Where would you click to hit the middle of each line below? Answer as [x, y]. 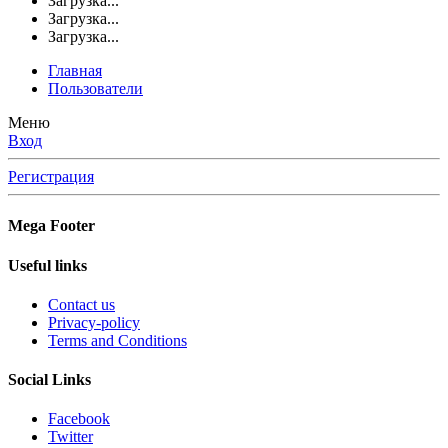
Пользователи [95, 89]
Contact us [81, 304]
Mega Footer [51, 226]
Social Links [49, 380]
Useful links [47, 265]
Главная [75, 71]
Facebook [79, 419]
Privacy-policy [94, 322]
